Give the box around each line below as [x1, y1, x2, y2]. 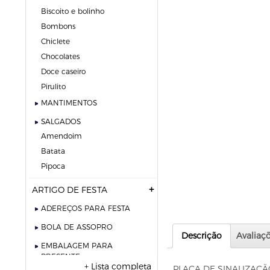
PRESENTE [41, 252, 80, 261]
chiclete [46, 37, 70, 46]
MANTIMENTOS [41, 98, 97, 107]
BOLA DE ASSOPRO [41, 222, 113, 231]
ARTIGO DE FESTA [32, 184, 107, 195]
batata [46, 146, 65, 155]
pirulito [46, 82, 66, 91]
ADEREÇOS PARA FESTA [41, 204, 130, 213]
